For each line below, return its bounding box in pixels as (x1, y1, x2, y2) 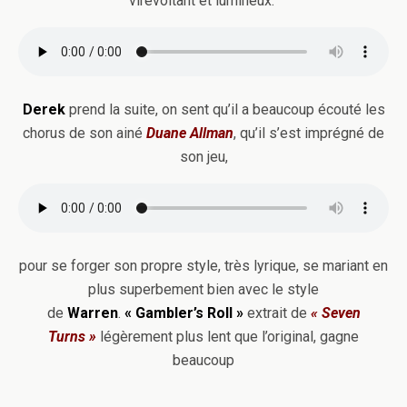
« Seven (310, 304, 361, 322)
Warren (63, 304, 118, 322)
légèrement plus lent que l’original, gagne (96, 328, 359, 345)
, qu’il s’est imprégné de (233, 124, 384, 142)
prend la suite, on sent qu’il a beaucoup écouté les (68, 101, 385, 118)
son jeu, (179, 148, 228, 165)
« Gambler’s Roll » (124, 304, 243, 322)
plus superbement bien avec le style (88, 281, 319, 298)
